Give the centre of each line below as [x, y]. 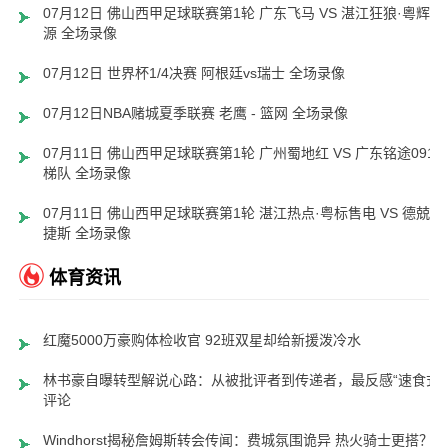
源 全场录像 [79, 33]
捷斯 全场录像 [86, 233]
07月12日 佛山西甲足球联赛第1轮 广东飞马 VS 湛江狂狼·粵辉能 [243, 13]
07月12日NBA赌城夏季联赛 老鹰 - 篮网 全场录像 [195, 113]
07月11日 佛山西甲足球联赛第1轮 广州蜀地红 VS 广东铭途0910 [242, 153]
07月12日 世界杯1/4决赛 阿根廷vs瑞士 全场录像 [193, 73]
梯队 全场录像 [86, 173]
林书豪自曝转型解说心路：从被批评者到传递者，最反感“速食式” [243, 380]
